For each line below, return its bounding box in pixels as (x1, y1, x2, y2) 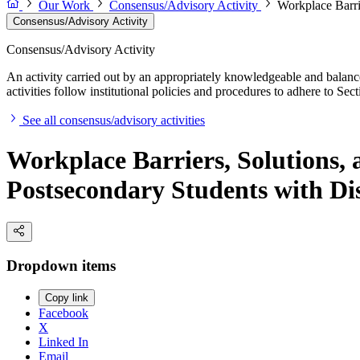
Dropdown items (6, 256, 116, 274)
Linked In (39, 335, 88, 350)
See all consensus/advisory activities (22, 113, 205, 128)
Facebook (39, 306, 88, 321)
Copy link (45, 292, 88, 305)
